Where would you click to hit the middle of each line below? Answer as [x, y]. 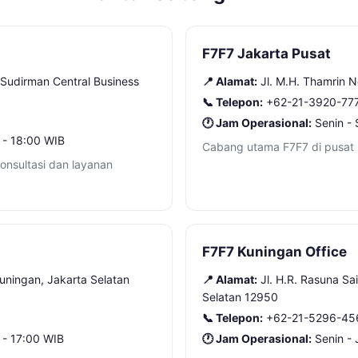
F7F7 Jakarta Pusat [267, 54]
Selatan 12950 [240, 297]
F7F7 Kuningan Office [274, 252]
